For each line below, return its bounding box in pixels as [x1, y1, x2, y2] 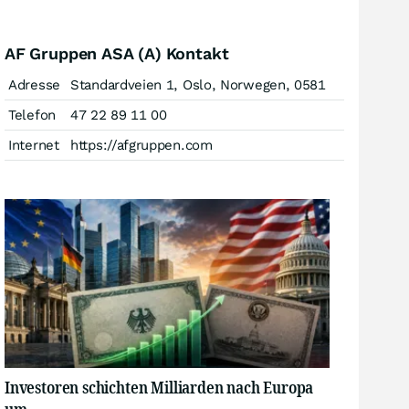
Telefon [8, 107, 56, 123]
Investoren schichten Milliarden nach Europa [5, 376, 314, 398]
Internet [8, 137, 59, 153]
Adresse [8, 77, 60, 93]
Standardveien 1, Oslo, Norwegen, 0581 [70, 77, 326, 93]
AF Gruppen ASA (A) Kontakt [5, 44, 229, 63]
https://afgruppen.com [70, 137, 213, 153]
